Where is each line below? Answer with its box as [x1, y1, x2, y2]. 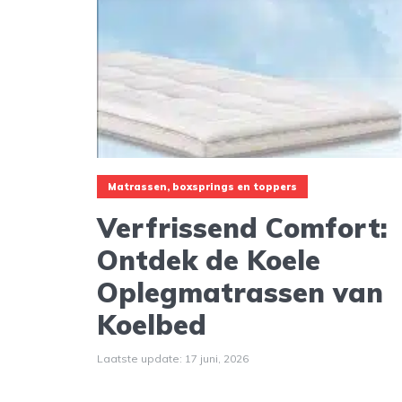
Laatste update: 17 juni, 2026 [97, 351, 249, 365]
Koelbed [97, 307, 206, 342]
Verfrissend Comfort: [97, 210, 388, 245]
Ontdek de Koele [97, 242, 320, 277]
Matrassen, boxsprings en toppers [108, 180, 297, 194]
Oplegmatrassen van [97, 275, 383, 310]
